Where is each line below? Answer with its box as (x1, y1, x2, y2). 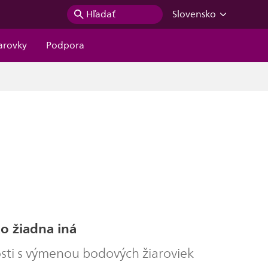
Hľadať (86, 7, 115, 22)
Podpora (46, 38, 85, 53)
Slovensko (172, 7, 216, 22)
